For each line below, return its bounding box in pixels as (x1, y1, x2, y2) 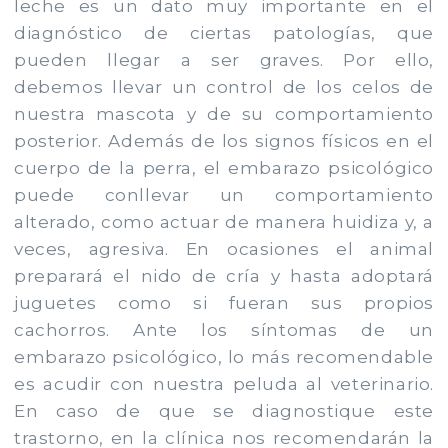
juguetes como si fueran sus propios (14, 292, 434, 313)
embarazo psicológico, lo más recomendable (14, 346, 434, 367)
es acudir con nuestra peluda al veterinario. (14, 373, 434, 394)
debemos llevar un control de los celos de (14, 76, 434, 97)
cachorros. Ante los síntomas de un (14, 319, 434, 340)
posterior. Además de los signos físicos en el (14, 130, 434, 151)
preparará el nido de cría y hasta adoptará (14, 265, 434, 286)
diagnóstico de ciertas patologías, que (14, 22, 434, 43)
